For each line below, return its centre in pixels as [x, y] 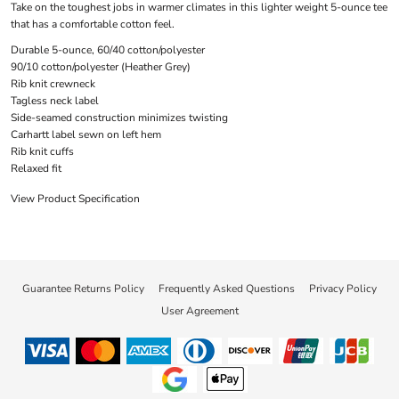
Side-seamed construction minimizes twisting [119, 118]
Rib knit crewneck [53, 84]
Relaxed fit [36, 169]
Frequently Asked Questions [227, 289]
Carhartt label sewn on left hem [85, 135]
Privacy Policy [343, 289]
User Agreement [199, 311]
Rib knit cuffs [42, 152]
